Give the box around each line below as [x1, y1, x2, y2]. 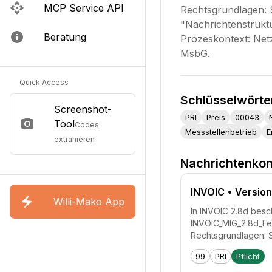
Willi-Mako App [53, 195, 124, 208]
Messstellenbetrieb [185, 126, 257, 137]
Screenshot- [54, 103, 112, 115]
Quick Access [19, 78, 69, 87]
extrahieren [54, 135, 95, 144]
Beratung [44, 31, 86, 43]
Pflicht [236, 251, 260, 261]
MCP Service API [44, 2, 124, 14]
